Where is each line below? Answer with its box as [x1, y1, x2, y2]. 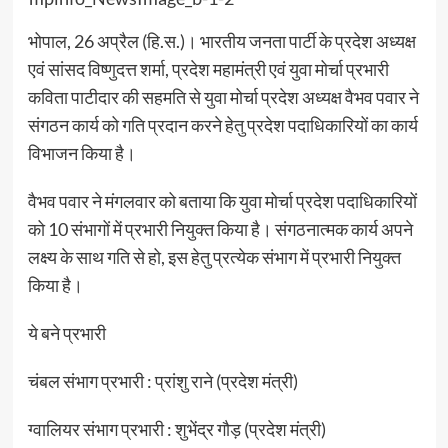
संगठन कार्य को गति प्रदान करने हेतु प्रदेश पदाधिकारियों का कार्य [27, 114, 418, 137]
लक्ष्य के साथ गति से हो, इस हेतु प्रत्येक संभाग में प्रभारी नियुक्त [27, 246, 401, 269]
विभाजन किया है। [27, 142, 136, 165]
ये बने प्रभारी [27, 322, 106, 345]
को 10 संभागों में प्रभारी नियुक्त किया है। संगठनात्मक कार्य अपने [27, 218, 413, 241]
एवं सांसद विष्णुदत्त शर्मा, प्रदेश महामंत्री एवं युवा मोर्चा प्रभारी [27, 58, 389, 81]
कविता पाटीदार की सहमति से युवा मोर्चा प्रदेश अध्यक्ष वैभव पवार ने [27, 86, 419, 109]
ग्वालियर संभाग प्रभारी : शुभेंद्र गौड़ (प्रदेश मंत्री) [27, 418, 326, 441]
